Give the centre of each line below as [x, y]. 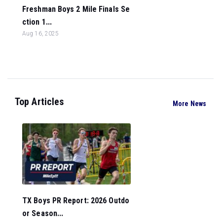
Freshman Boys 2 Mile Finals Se [76, 9]
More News [189, 103]
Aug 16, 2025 [41, 34]
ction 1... [37, 22]
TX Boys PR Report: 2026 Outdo [76, 200]
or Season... [43, 213]
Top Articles [39, 102]
